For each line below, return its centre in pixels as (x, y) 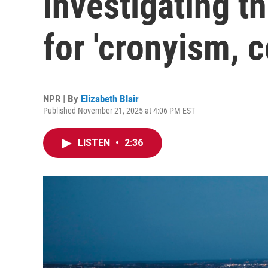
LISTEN (95, 143)
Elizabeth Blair (110, 99)
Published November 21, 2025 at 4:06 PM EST (119, 111)
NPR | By (62, 99)
